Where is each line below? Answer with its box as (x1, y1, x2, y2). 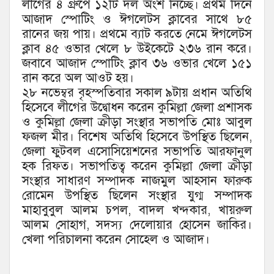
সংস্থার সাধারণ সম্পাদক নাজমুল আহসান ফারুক (22, 173, 252, 189)
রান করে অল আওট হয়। (22, 70, 134, 86)
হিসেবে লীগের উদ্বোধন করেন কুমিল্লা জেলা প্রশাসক (22, 100, 252, 116)
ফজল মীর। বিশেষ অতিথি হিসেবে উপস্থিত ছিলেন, (22, 129, 252, 145)
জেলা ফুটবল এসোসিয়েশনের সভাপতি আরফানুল (22, 144, 252, 160)
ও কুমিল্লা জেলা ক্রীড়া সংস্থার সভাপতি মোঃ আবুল (22, 114, 252, 130)
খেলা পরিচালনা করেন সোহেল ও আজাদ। (22, 232, 210, 248)
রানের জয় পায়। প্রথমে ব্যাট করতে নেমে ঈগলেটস (22, 26, 252, 42)
